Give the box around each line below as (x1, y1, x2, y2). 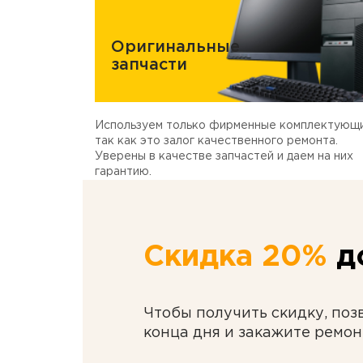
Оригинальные (111, 40, 240, 54)
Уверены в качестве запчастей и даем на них (95, 152, 353, 161)
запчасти (111, 58, 187, 72)
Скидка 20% (143, 245, 327, 271)
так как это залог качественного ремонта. (95, 136, 338, 146)
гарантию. (95, 167, 152, 177)
